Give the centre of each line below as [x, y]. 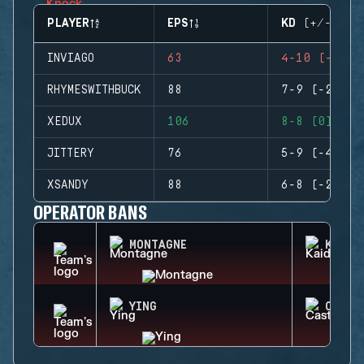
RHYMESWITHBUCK [94, 90]
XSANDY [68, 185]
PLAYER [68, 24]
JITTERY [71, 154]
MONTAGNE [158, 245]
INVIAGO [71, 58]
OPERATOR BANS [90, 212]
